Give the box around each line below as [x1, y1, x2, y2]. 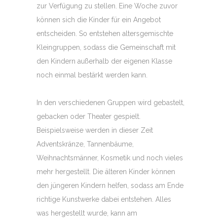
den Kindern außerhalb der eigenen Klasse [37, 57, 172, 65]
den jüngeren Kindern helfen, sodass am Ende [37, 182, 184, 189]
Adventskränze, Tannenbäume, [37, 140, 134, 148]
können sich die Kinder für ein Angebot [37, 16, 161, 24]
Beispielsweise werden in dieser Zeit [37, 126, 153, 134]
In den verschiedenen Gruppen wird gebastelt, [37, 99, 184, 107]
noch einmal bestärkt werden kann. [37, 71, 147, 79]
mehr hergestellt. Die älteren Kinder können [37, 168, 175, 176]
